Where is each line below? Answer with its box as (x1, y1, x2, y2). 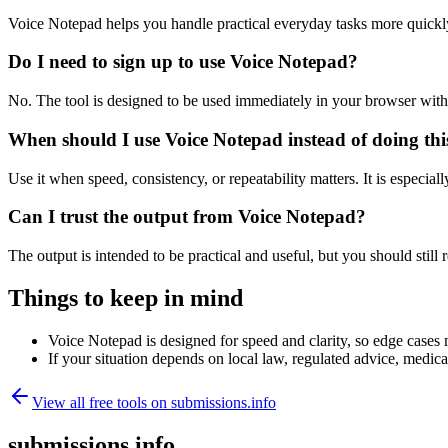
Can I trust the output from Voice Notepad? (8, 206, 366, 228)
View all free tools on (32, 393, 171, 411)
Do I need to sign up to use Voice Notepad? (8, 51, 358, 73)
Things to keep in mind (8, 284, 243, 311)
